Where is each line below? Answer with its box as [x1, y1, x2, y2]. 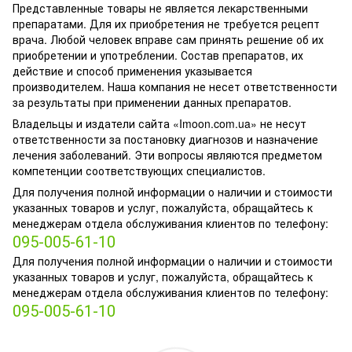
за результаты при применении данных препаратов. [13, 94, 291, 111]
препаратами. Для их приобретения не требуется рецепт [13, 16, 320, 32]
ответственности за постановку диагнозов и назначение [13, 131, 318, 148]
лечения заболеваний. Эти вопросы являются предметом [13, 147, 322, 163]
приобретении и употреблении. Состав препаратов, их [13, 47, 303, 64]
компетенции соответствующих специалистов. [13, 163, 266, 179]
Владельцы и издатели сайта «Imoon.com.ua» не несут [13, 115, 306, 132]
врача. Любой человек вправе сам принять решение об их [13, 31, 324, 48]
